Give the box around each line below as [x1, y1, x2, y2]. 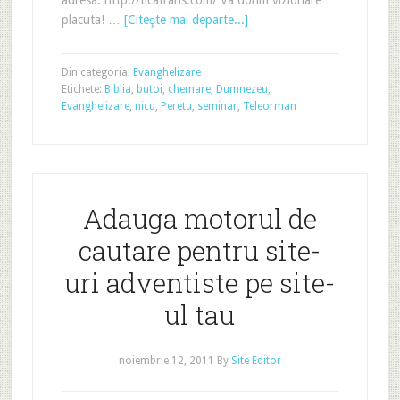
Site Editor [230, 354, 281, 367]
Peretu [160, 100, 192, 112]
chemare [167, 83, 211, 96]
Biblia [104, 83, 131, 96]
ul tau [164, 297, 236, 332]
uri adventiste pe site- [64, 265, 336, 300]
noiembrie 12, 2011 [118, 354, 214, 367]
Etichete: [61, 83, 104, 96]
